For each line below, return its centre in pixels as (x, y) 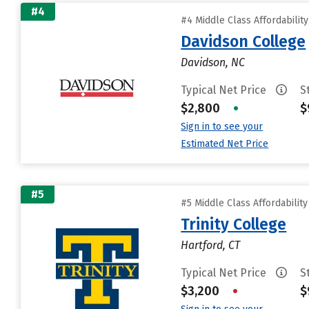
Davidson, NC (213, 62)
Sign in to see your (222, 127)
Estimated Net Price (225, 144)
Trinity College (234, 224)
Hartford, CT (211, 245)
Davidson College (243, 41)
